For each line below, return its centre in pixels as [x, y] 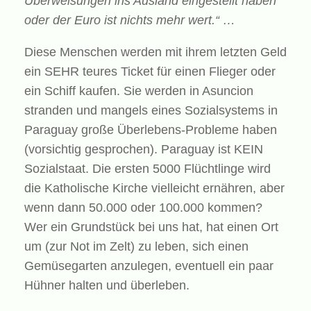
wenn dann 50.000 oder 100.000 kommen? [143, 208]
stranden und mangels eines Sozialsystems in [151, 110]
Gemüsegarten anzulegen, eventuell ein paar [149, 266]
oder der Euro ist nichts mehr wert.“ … [130, 20]
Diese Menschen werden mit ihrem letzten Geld [155, 52]
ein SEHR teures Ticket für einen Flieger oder [150, 72]
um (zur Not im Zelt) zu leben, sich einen [136, 246]
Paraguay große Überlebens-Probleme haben [151, 130]
